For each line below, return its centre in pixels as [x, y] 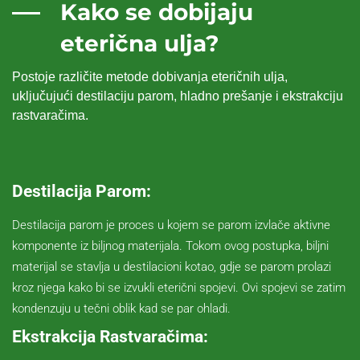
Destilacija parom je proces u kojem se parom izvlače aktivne [171, 225]
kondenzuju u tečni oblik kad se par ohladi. [121, 308]
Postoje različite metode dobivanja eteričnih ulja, [150, 76]
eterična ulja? [140, 43]
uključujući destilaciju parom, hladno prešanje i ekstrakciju [178, 96]
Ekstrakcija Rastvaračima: [110, 336]
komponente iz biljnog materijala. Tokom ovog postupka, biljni [170, 245]
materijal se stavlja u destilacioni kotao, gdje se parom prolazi [172, 266]
